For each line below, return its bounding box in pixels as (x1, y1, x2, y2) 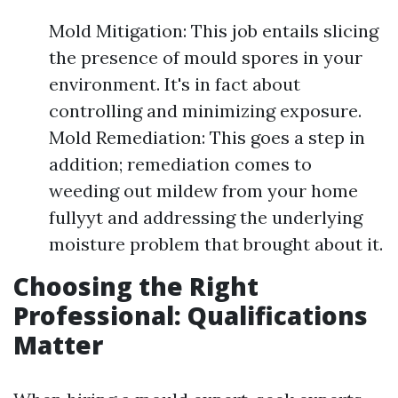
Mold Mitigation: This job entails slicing (49, 20, 378, 42)
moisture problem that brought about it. (49, 233, 383, 255)
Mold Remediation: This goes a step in (49, 126, 365, 148)
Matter (13, 328, 103, 362)
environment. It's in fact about (49, 73, 300, 95)
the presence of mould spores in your (49, 46, 362, 68)
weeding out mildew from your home (49, 179, 358, 202)
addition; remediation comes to (49, 153, 312, 175)
